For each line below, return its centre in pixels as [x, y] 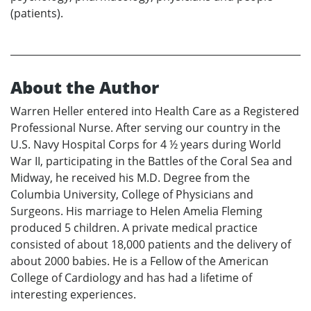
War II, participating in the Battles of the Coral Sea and [151, 161]
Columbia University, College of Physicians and [132, 195]
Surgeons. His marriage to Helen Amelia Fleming [136, 211]
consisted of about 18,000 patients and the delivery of [151, 245]
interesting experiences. [73, 295]
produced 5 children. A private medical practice [134, 228]
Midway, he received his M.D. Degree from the [130, 178]
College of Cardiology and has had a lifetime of [131, 278]
